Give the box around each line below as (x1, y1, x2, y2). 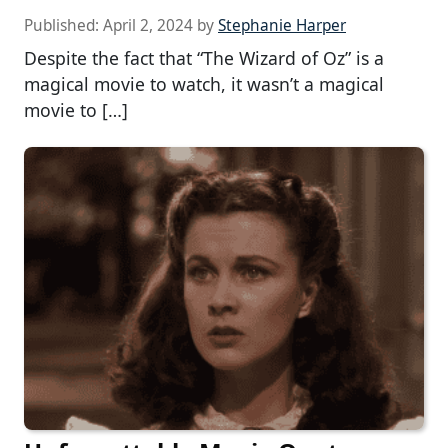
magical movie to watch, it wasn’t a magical (24, 72, 384, 97)
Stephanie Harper (218, 15, 346, 37)
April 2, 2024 (103, 15, 193, 37)
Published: (24, 15, 103, 37)
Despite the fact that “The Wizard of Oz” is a (24, 46, 384, 71)
